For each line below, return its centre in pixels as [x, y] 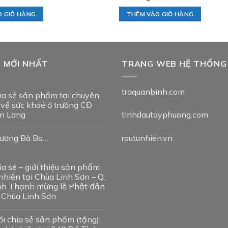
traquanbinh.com [153, 91]
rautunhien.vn [147, 138]
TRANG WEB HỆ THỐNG [174, 64]
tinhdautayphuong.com [165, 115]
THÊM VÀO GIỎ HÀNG [160, 14]
